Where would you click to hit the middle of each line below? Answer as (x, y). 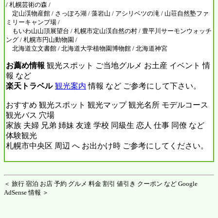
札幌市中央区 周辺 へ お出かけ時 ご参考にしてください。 (107, 145)
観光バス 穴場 (30, 115)
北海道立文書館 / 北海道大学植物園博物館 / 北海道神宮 (87, 48)
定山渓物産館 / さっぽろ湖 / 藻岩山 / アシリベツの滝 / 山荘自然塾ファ (107, 13)
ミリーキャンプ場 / (33, 22)
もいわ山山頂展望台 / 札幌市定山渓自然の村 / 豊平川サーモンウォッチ (109, 31)
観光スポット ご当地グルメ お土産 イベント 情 (127, 65)
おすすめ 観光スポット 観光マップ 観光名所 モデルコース (107, 105)
